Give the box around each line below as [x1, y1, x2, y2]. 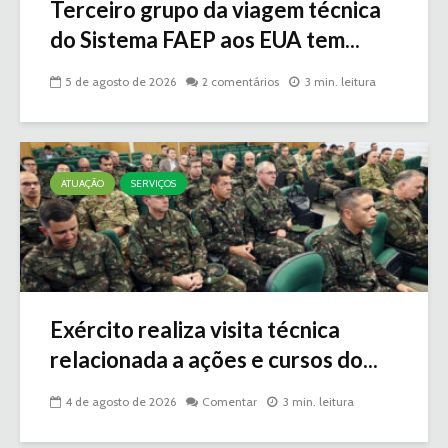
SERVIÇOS [131, 176, 176, 190]
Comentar [202, 393, 257, 409]
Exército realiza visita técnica [50, 315, 340, 343]
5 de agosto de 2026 [65, 73, 176, 89]
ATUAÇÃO [61, 176, 104, 190]
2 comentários [202, 73, 279, 89]
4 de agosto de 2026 [65, 393, 176, 409]
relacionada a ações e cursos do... [50, 345, 378, 373]
